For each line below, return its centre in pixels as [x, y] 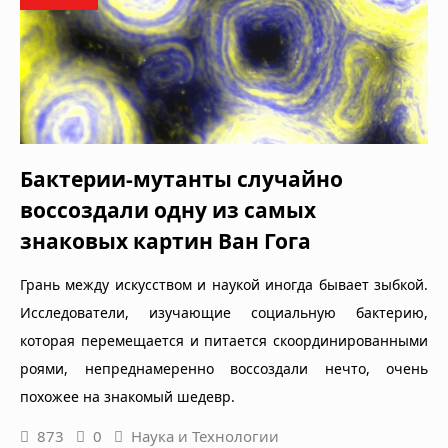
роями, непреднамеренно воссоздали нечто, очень [224, 368]
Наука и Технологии [205, 435]
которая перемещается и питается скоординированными [224, 340]
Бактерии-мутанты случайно [181, 178]
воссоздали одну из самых [168, 209]
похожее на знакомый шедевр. [127, 396]
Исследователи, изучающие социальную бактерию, [224, 312]
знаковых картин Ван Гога [165, 240]
